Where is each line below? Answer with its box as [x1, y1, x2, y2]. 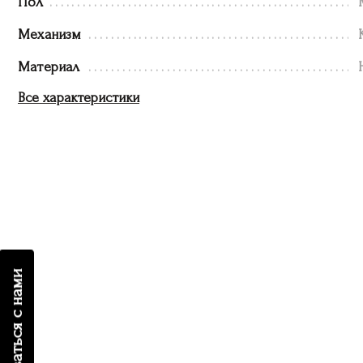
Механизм [18, 27, 82, 42]
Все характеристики [18, 90, 139, 105]
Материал [18, 59, 80, 75]
